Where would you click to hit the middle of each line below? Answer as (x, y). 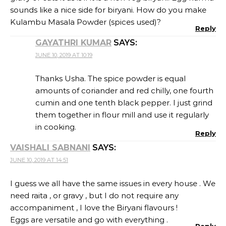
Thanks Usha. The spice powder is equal (110, 78)
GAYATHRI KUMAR (73, 42)
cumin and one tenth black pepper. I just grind (124, 102)
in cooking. (56, 127)
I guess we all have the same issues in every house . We (113, 183)
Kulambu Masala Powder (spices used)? (86, 22)
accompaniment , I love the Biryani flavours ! (94, 207)
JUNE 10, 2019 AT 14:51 (39, 160)
